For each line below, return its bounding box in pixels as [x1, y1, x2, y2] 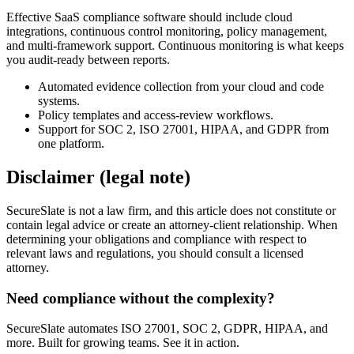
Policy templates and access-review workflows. [38, 108, 273, 122]
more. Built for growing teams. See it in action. [6, 336, 239, 350]
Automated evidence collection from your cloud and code [38, 80, 324, 94]
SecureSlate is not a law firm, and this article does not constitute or [6, 204, 336, 218]
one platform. [38, 137, 104, 151]
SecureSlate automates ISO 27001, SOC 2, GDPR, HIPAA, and [6, 322, 328, 336]
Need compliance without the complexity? [6, 289, 275, 307]
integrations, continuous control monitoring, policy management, [6, 24, 327, 39]
